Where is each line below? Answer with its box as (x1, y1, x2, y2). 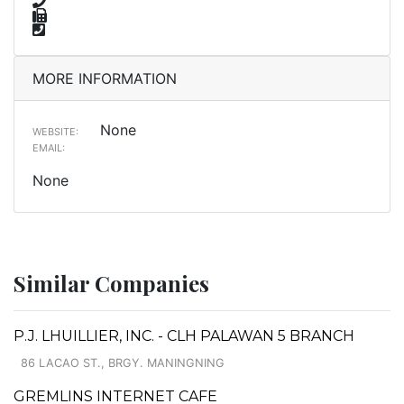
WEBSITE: (32, 124, 78, 138)
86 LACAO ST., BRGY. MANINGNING (21, 355, 225, 370)
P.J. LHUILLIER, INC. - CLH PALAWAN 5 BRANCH (14, 326, 354, 344)
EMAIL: (32, 141, 65, 154)
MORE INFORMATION (32, 69, 177, 87)
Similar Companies (14, 268, 209, 298)
